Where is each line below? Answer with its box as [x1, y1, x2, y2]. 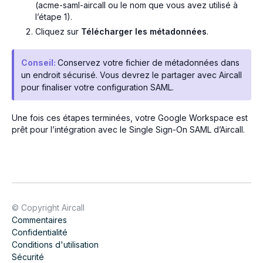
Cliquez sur [35, 26, 81, 37]
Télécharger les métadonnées [81, 26, 207, 37]
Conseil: [21, 58, 58, 68]
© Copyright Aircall [12, 203, 85, 213]
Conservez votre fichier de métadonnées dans [58, 58, 240, 68]
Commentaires [12, 215, 67, 225]
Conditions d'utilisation [12, 240, 99, 250]
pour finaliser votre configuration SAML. [21, 82, 174, 93]
